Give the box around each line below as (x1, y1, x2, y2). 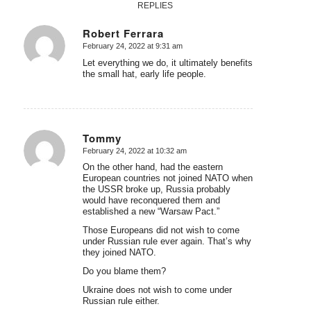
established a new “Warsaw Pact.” (82, 206, 219, 217)
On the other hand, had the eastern (82, 162, 223, 173)
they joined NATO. (82, 247, 156, 258)
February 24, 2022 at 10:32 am (82, 146, 187, 155)
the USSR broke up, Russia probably (82, 184, 230, 195)
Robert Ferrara (82, 26, 164, 41)
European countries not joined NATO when (82, 173, 253, 184)
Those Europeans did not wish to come (82, 225, 239, 236)
